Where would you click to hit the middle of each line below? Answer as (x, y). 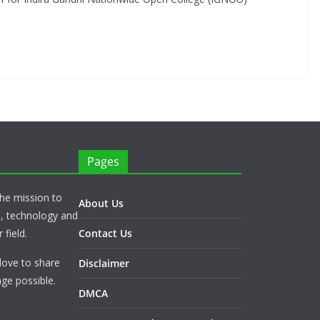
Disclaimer (104, 263)
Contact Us (105, 233)
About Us (101, 203)
